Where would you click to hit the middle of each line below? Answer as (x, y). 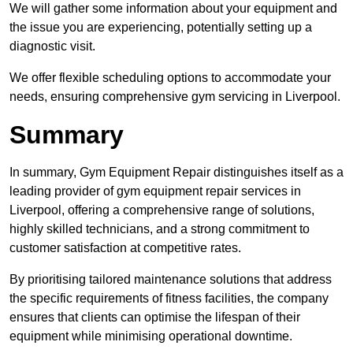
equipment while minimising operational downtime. (151, 336)
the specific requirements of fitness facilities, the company (169, 299)
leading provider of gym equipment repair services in (155, 191)
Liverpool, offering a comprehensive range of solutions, (162, 210)
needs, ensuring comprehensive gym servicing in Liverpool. (175, 97)
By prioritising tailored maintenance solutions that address (171, 280)
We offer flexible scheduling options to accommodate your (170, 78)
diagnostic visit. (52, 46)
